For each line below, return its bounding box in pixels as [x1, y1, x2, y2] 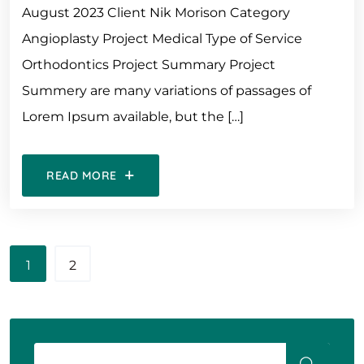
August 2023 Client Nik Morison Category [22, 5, 290, 20]
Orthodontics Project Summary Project [22, 57, 275, 72]
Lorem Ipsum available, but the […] [22, 109, 244, 124]
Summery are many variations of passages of [22, 83, 311, 98]
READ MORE [46, 168, 118, 183]
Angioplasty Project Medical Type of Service [22, 31, 302, 46]
